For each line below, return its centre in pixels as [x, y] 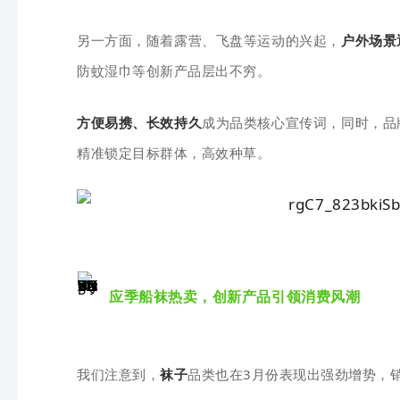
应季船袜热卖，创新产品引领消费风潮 [235, 296]
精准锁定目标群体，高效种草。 [174, 153]
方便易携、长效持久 [140, 122]
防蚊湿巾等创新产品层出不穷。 [174, 71]
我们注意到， [118, 374]
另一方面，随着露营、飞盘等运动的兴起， [209, 40]
